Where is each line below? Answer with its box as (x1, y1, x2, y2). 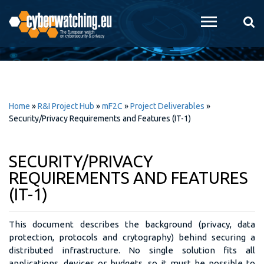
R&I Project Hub (38, 101, 94, 111)
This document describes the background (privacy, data (9, 219, 255, 229)
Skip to (94, 3, 120, 11)
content (94, 29, 121, 37)
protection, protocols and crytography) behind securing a (9, 232, 255, 242)
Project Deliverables (130, 101, 204, 111)
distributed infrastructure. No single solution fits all (9, 245, 255, 255)
